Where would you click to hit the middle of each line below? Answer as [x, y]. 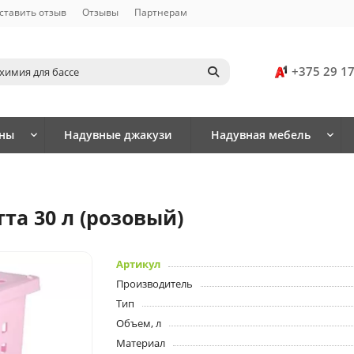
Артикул [139, 264]
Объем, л [139, 324]
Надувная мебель [260, 135]
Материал [141, 343]
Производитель [155, 284]
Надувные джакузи [117, 135]
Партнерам [161, 12]
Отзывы [100, 12]
